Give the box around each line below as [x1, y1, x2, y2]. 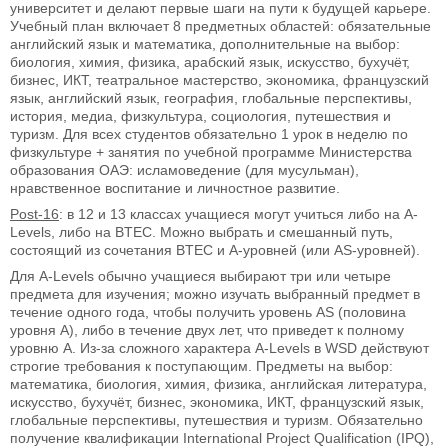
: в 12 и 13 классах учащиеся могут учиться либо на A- [59, 205, 418, 222]
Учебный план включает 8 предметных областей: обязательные [10, 17, 431, 34]
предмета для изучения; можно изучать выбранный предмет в [10, 285, 420, 302]
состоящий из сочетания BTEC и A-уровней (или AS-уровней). [10, 241, 420, 258]
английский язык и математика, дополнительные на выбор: [10, 35, 400, 52]
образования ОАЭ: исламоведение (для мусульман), [10, 161, 359, 178]
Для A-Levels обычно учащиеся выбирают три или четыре [10, 267, 391, 284]
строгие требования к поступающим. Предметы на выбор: [10, 357, 393, 374]
